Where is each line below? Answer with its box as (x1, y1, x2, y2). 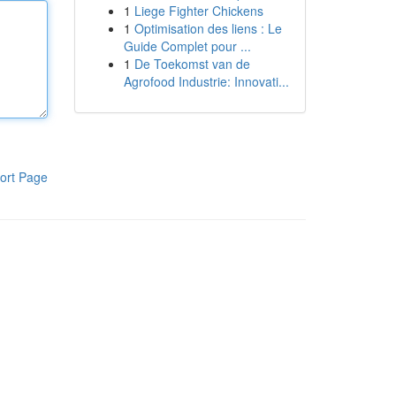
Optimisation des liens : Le (133, 19, 282, 37)
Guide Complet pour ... (123, 37, 251, 55)
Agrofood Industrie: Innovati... (123, 72, 289, 90)
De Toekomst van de (133, 55, 250, 72)
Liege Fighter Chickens (133, 2, 263, 19)
